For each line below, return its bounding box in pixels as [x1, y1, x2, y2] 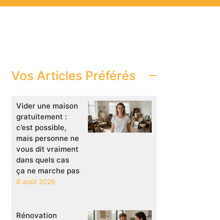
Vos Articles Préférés [11, 68, 136, 83]
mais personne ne [16, 134, 79, 143]
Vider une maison [16, 101, 78, 111]
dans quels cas [16, 155, 69, 165]
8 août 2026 [16, 177, 55, 186]
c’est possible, [16, 123, 66, 133]
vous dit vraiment [16, 144, 79, 154]
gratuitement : [16, 112, 67, 122]
